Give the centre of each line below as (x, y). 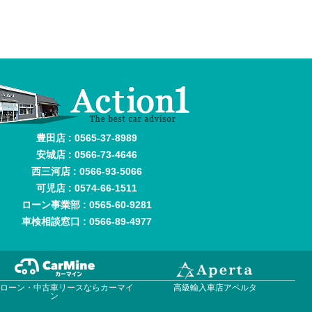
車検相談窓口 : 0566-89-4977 (86, 221)
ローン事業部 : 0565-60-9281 (86, 205)
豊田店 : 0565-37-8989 (86, 138)
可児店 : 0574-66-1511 (86, 188)
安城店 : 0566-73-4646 (86, 155)
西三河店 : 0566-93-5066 (86, 171)
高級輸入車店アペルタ (215, 287)
